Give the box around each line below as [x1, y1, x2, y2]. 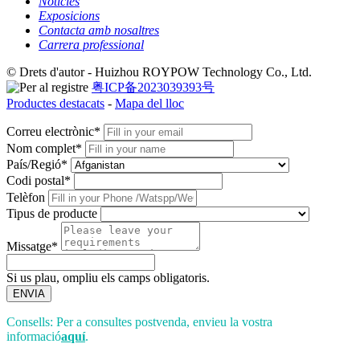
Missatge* [6, 239, 58, 254]
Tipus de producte [6, 207, 97, 221]
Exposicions [39, 9, 100, 23]
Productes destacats [6, 96, 104, 111]
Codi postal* [6, 174, 71, 188]
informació [6, 329, 61, 344]
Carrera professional [39, 38, 144, 52]
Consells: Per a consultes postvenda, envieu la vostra [6, 315, 272, 329]
